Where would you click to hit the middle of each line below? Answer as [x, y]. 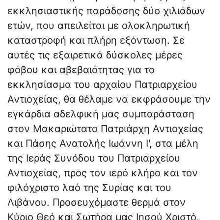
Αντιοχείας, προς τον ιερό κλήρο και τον [103, 173]
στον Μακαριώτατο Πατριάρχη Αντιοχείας [105, 129]
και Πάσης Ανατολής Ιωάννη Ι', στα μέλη [103, 144]
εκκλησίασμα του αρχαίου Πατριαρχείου [102, 85]
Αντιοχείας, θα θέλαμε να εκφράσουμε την [109, 99]
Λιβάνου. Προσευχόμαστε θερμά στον [96, 203]
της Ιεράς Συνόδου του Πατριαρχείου [94, 158]
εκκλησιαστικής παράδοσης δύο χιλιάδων [106, 11]
